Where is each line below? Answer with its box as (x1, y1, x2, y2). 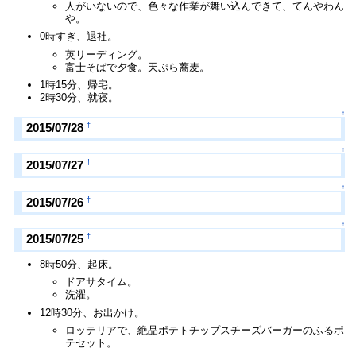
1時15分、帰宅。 (40, 79, 119, 91)
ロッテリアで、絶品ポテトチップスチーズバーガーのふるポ (65, 324, 345, 337)
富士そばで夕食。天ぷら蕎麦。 (65, 60, 211, 73)
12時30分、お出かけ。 (40, 306, 145, 319)
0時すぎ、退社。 (40, 30, 118, 43)
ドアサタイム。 (65, 276, 138, 288)
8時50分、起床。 (40, 257, 119, 270)
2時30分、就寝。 (40, 91, 119, 104)
